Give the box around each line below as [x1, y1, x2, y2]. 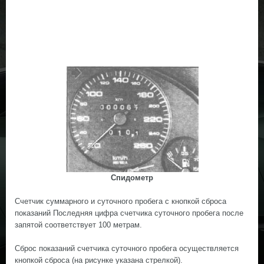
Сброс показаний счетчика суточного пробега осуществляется [15, 244, 239, 253]
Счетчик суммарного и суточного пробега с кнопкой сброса [15, 197, 226, 206]
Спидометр [111, 173, 153, 182]
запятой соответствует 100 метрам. [15, 220, 142, 229]
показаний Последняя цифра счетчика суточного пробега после [15, 209, 243, 217]
